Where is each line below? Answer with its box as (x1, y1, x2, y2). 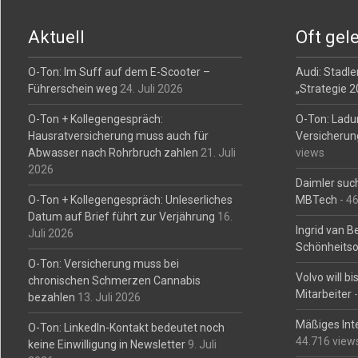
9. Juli (187, 338, 217, 351)
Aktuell (27, 27, 85, 47)
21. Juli (200, 146, 236, 159)
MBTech (296, 193, 338, 206)
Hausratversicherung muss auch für (27, 129, 209, 142)
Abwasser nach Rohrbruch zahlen (27, 146, 198, 159)
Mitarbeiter (296, 288, 352, 300)
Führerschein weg (27, 82, 117, 95)
